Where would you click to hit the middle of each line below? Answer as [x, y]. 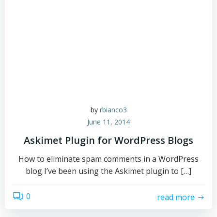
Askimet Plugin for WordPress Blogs [108, 140]
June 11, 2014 [108, 122]
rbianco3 [113, 110]
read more [176, 197]
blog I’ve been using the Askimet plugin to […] [108, 171]
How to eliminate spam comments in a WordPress [108, 159]
